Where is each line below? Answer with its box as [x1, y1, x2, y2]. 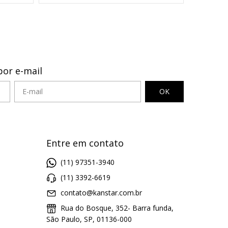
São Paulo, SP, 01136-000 [46, 214, 132, 224]
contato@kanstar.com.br [61, 188, 142, 198]
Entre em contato [46, 136, 124, 149]
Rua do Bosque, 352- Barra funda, [59, 203, 174, 213]
